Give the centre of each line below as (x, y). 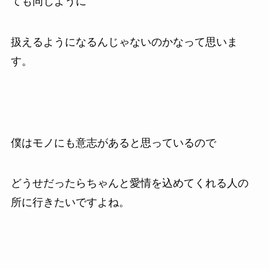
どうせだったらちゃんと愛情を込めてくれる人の (129, 183)
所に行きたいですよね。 (70, 203)
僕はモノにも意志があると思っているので (113, 143)
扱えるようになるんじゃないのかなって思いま (124, 42)
